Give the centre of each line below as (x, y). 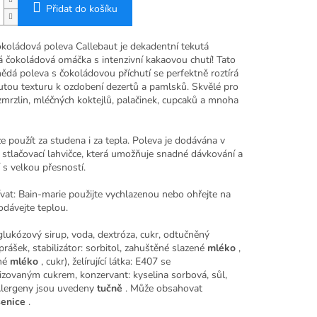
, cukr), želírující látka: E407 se (105, 262)
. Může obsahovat (163, 289)
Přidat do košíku (81, 9)
